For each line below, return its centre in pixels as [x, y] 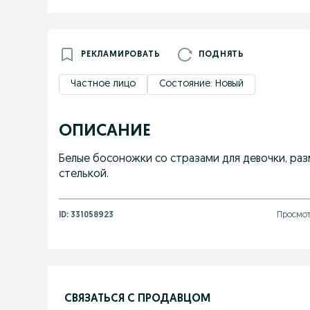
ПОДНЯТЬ [222, 55]
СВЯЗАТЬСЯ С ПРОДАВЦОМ [137, 299]
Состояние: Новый [201, 84]
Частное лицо [103, 84]
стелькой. [84, 174]
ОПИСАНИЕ [105, 131]
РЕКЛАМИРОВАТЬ [121, 55]
